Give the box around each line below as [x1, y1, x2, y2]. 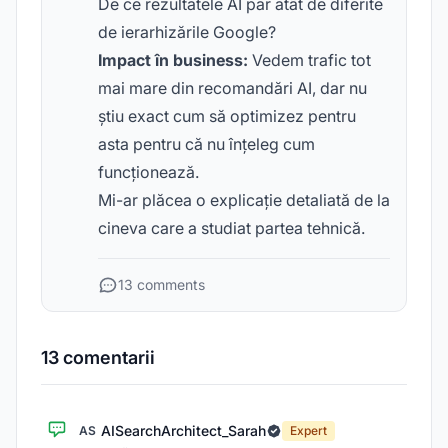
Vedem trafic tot [248, 50, 371, 70]
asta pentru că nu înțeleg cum [98, 134, 315, 154]
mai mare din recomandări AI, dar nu [98, 78, 367, 98]
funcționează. [98, 162, 199, 182]
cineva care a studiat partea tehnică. [98, 218, 365, 238]
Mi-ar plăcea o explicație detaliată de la [98, 190, 390, 210]
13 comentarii [41, 347, 155, 368]
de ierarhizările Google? [98, 22, 276, 42]
